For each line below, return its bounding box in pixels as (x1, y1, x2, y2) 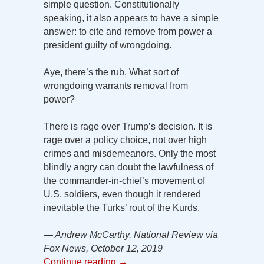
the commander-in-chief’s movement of (44, 175, 205, 186)
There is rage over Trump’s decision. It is (44, 121, 212, 131)
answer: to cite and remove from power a (44, 26, 212, 37)
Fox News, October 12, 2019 (44, 243, 163, 253)
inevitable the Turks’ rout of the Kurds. (44, 202, 200, 213)
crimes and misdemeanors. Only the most (44, 148, 216, 159)
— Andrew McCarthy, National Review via (44, 229, 218, 240)
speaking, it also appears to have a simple (44, 12, 219, 23)
